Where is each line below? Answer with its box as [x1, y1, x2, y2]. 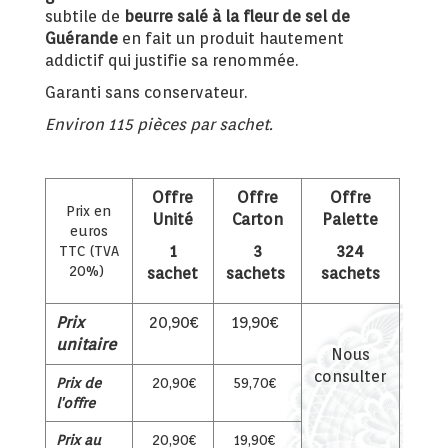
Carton [231, 210, 283, 230]
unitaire [55, 335, 116, 355]
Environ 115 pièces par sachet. [44, 115, 273, 135]
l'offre [55, 395, 95, 412]
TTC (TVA [58, 243, 119, 260]
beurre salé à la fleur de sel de [123, 7, 350, 27]
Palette [322, 210, 379, 230]
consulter [314, 367, 387, 387]
